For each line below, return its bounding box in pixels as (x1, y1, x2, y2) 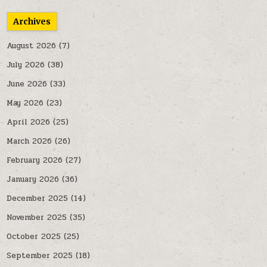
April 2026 (7, 116, 51, 129)
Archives (13, 16, 51, 27)
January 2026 (7, 173, 60, 186)
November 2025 (7, 212, 67, 224)
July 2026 (7, 59, 45, 72)
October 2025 (7, 231, 61, 243)
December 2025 (7, 193, 69, 205)
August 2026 (7, 40, 57, 52)
